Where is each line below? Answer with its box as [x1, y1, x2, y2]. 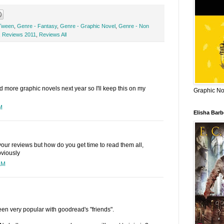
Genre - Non [118, 22, 149, 29]
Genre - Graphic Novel [59, 22, 115, 29]
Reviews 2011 [1, 31, 36, 37]
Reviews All [38, 31, 66, 37]
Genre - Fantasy [16, 22, 57, 29]
